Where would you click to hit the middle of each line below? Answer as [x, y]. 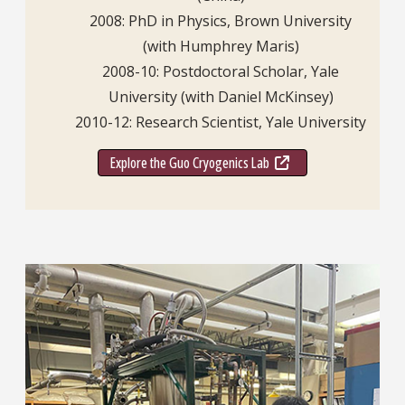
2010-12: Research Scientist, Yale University [221, 122]
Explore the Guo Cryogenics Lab [193, 162]
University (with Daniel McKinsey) [221, 97]
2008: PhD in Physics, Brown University [221, 21]
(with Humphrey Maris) [221, 47]
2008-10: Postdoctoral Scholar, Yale [221, 72]
